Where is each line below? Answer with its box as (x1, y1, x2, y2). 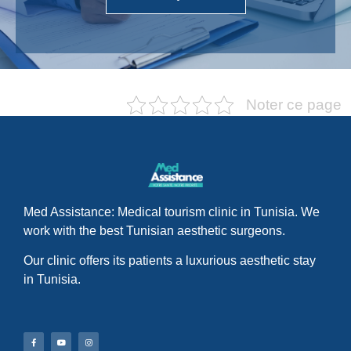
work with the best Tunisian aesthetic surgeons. (24, 223, 285, 237)
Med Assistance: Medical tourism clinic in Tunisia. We (24, 204, 320, 219)
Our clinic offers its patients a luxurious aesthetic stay (24, 254, 316, 268)
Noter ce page (246, 96, 342, 113)
